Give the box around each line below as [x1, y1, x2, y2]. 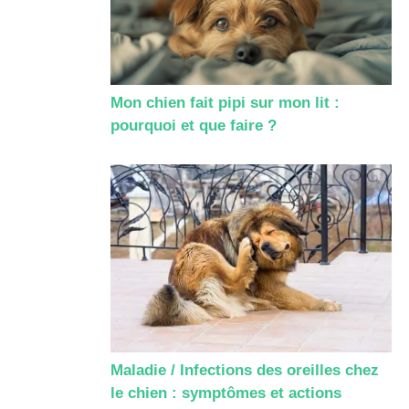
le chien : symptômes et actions [110, 384, 341, 403]
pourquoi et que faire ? [110, 116, 277, 134]
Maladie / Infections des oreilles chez [110, 362, 379, 380]
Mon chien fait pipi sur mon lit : [110, 93, 340, 111]
